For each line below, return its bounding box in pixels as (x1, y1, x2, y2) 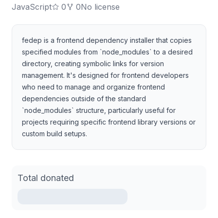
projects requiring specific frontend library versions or (22, 118, 196, 126)
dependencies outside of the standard (22, 94, 146, 103)
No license (81, 2, 120, 12)
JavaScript (12, 2, 52, 12)
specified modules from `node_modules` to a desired (22, 48, 193, 56)
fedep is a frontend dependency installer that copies (22, 36, 192, 44)
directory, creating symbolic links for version (22, 59, 164, 68)
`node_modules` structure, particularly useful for (22, 106, 176, 114)
